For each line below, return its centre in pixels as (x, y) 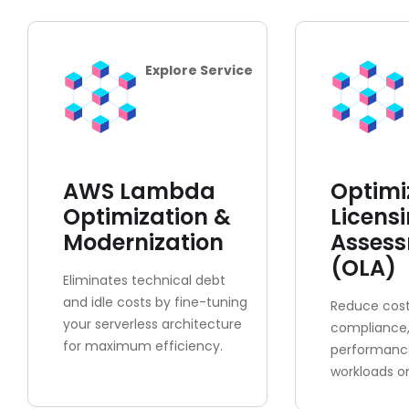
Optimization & (147, 217)
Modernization (143, 242)
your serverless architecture (152, 324)
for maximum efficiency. (143, 346)
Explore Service (199, 70)
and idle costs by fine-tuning (155, 302)
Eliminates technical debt (144, 280)
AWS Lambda (139, 191)
